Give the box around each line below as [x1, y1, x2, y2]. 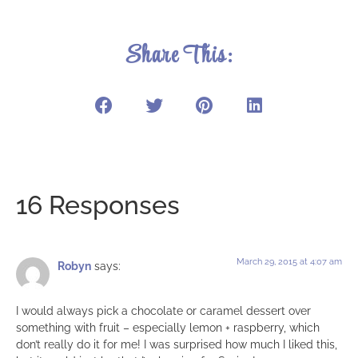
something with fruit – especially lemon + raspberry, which [16, 320, 320, 335]
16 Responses [16, 189, 180, 220]
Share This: [125, 38, 233, 75]
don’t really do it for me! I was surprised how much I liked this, [16, 337, 337, 352]
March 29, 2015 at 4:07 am [237, 256, 342, 267]
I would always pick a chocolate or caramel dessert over [16, 304, 311, 318]
